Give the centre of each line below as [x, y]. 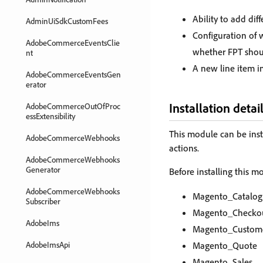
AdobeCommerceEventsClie [73, 43]
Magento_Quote [225, 245]
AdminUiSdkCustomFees [67, 21]
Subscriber [43, 201]
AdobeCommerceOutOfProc [73, 106]
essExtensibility [51, 116]
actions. [184, 148]
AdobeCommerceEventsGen [73, 74]
